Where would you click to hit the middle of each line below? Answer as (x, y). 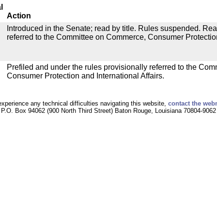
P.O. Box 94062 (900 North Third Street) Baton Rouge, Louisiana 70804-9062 (108, 111)
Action (19, 16)
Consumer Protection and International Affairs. (85, 76)
